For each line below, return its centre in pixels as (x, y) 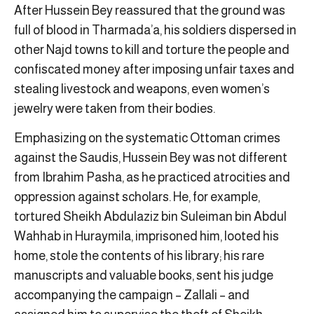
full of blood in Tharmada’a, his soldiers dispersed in (155, 30)
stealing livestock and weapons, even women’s (142, 89)
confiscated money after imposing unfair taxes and (154, 69)
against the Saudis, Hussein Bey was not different (151, 158)
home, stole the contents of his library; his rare (139, 256)
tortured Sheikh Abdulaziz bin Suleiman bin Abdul (150, 217)
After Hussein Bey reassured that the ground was (150, 10)
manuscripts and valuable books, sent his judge (144, 276)
